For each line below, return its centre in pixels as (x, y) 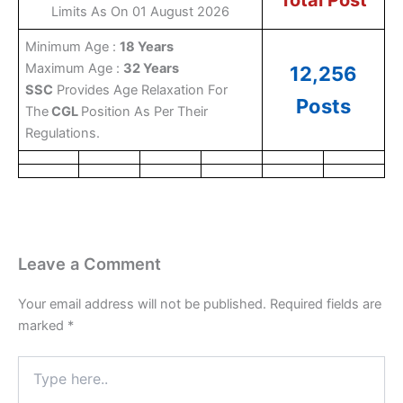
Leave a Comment (90, 264)
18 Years (147, 47)
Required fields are (326, 304)
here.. (34, 382)
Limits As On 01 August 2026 (140, 12)
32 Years (153, 69)
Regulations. (63, 134)
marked (43, 326)
